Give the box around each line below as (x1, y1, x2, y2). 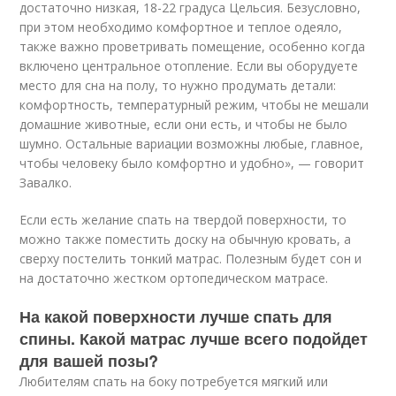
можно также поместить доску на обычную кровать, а (19, 231, 352, 247)
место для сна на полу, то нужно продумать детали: (19, 77, 337, 94)
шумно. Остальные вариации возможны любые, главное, (19, 135, 364, 152)
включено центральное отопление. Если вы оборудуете (19, 57, 359, 74)
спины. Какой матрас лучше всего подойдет (19, 327, 369, 350)
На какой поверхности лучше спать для (19, 305, 333, 328)
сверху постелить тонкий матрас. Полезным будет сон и (19, 250, 362, 267)
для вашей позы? (19, 349, 159, 372)
